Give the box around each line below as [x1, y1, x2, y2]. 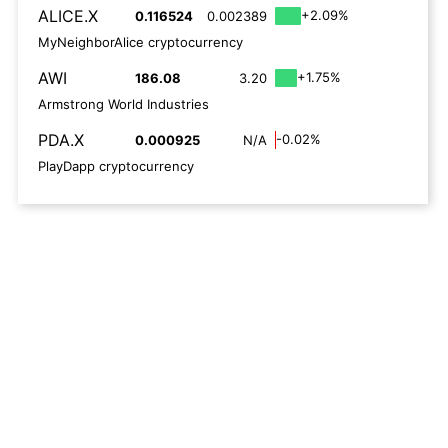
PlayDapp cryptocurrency [38, 158, 194, 174]
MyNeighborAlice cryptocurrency [38, 34, 243, 50]
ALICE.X [38, 6, 98, 26]
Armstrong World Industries [38, 96, 209, 112]
